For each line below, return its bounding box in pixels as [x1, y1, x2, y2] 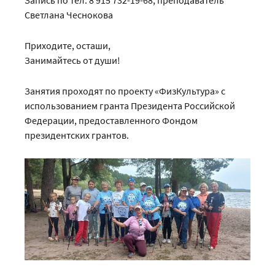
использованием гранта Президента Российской [25, 99, 235, 112]
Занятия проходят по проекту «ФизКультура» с [25, 85, 225, 98]
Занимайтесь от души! [25, 54, 120, 67]
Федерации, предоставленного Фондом [25, 114, 198, 127]
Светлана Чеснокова [25, 9, 113, 21]
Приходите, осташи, [25, 39, 110, 52]
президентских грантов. [25, 129, 129, 142]
